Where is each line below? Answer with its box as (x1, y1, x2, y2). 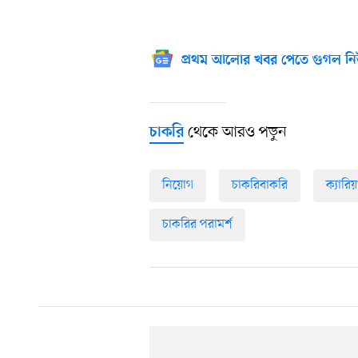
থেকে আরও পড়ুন (184, 122, 287, 144)
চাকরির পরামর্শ (162, 216, 233, 234)
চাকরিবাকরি (232, 177, 288, 195)
